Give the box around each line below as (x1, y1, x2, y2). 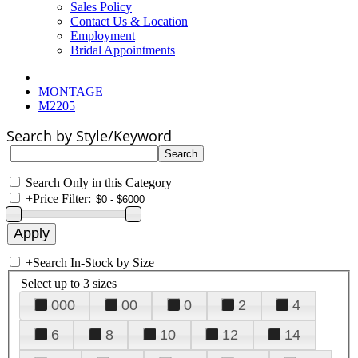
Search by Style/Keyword (6, 126, 172, 145)
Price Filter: (33, 192, 91, 205)
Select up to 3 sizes (21, 276, 117, 290)
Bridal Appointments (70, 43, 175, 57)
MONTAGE (38, 85, 103, 98)
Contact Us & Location (70, 14, 188, 28)
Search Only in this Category (26, 176, 172, 189)
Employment (70, 29, 135, 42)
